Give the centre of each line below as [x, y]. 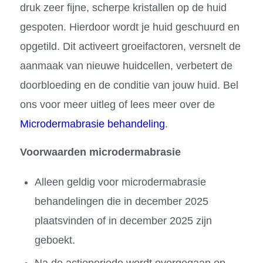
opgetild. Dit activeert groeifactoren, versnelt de [130, 46]
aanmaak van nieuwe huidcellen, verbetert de [126, 65]
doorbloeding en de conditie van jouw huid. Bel [129, 85]
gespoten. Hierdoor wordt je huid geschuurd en [129, 27]
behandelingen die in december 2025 [121, 202]
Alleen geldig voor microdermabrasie [120, 182]
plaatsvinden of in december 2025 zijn [123, 221]
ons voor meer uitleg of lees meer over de [117, 104]
